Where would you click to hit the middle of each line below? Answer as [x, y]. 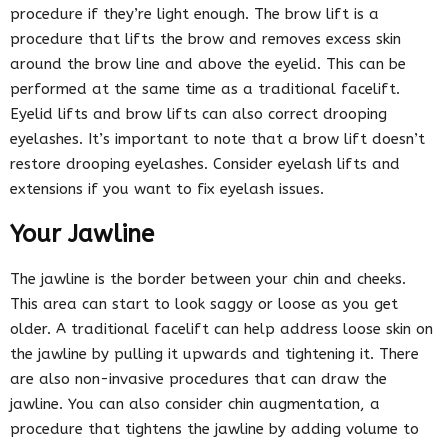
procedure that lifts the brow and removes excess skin [205, 38]
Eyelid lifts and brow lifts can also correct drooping [198, 113]
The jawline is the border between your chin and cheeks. [208, 278]
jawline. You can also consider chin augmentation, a [195, 403]
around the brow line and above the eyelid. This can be [208, 63]
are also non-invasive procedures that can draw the [198, 378]
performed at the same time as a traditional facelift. [205, 88]
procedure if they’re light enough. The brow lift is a [194, 13]
